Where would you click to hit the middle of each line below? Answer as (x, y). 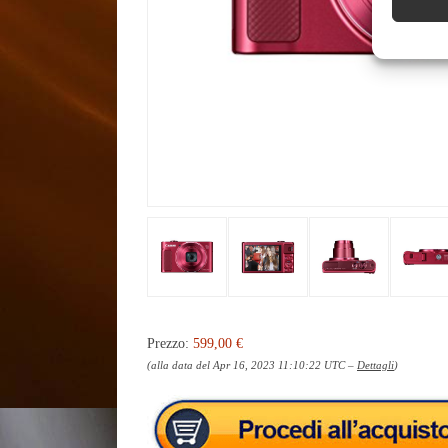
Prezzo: (170, 343)
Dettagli (375, 364)
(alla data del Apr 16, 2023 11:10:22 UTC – (252, 364)
